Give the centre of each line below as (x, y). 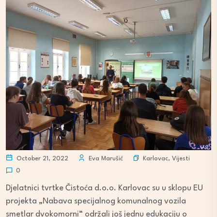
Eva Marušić (105, 159)
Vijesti (181, 158)
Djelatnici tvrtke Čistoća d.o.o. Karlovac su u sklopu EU (104, 188)
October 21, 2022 (41, 159)
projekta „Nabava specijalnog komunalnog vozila (96, 201)
